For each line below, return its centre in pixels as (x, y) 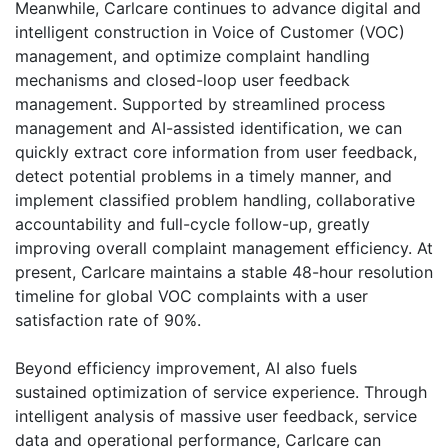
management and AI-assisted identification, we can (208, 128)
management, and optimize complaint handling (192, 56)
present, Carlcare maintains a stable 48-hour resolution (224, 272)
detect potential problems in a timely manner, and (203, 176)
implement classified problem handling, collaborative (215, 200)
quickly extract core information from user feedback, (216, 152)
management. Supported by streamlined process (200, 104)
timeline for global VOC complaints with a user (191, 296)
